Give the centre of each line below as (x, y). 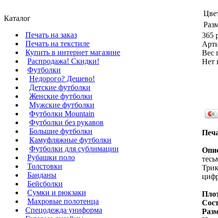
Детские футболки (60, 87)
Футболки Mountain (62, 114)
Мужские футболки (62, 105)
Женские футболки (61, 96)
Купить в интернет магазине (73, 52)
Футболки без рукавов (66, 122)
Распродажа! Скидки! (63, 61)
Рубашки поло (51, 157)
